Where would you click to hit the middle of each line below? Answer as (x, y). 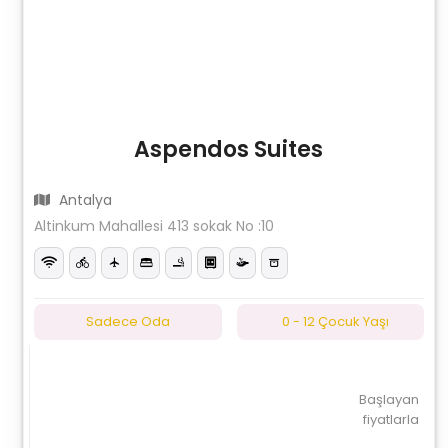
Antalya (84, 200)
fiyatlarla (390, 419)
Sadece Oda (127, 321)
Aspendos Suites (229, 149)
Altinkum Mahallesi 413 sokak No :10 (154, 226)
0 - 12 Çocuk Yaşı (335, 321)
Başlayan (388, 399)
